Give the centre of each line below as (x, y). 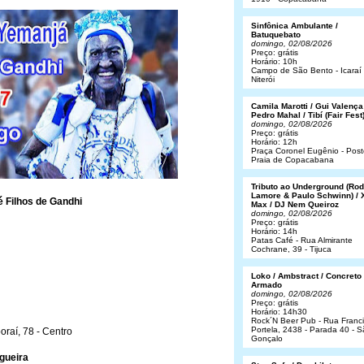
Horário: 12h (274, 142)
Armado (266, 285)
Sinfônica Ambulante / (295, 26)
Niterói (263, 79)
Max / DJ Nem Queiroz (295, 204)
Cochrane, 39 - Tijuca (291, 249)
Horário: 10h (274, 61)
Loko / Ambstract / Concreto (306, 276)
